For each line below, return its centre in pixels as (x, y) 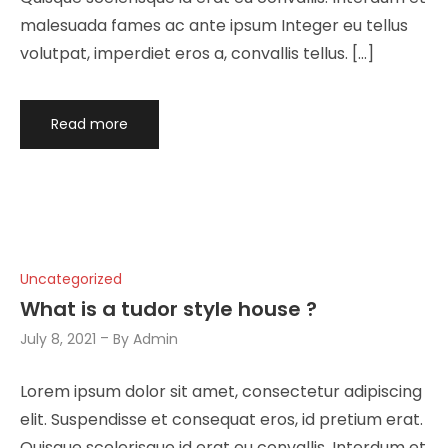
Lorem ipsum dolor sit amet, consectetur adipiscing (221, 391)
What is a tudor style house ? (168, 309)
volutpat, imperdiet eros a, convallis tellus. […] (197, 53)
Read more (89, 123)
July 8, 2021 (58, 339)
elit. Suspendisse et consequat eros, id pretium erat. (221, 419)
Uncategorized (71, 278)
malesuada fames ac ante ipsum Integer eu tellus (214, 25)
